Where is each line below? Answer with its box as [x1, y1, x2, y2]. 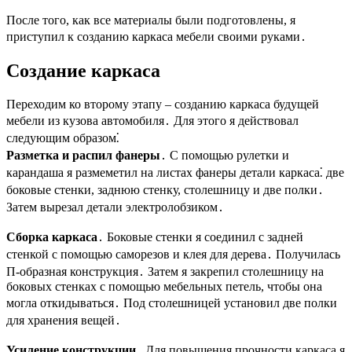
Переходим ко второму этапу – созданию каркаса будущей [6, 97, 319, 111]
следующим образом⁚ [6, 130, 119, 145]
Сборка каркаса [6, 229, 97, 244]
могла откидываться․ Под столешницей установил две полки [6, 295, 337, 310]
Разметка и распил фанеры [6, 148, 160, 162]
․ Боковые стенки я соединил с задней [97, 229, 303, 244]
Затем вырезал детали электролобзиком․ [6, 200, 224, 214]
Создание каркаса [6, 60, 160, 81]
